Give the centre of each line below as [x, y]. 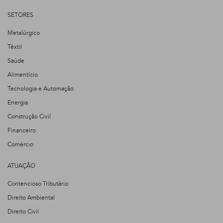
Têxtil [15, 47]
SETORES [20, 15]
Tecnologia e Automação [41, 89]
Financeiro [22, 130]
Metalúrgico [24, 33]
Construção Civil [29, 116]
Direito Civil [23, 212]
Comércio [20, 144]
